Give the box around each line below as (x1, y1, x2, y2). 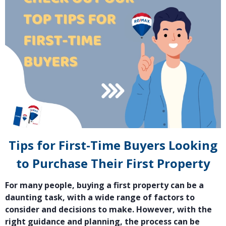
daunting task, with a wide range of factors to (5, 192, 195, 203)
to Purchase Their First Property (16, 155, 210, 172)
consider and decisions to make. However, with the (5, 204, 212, 215)
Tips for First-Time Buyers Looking (9, 137, 217, 154)
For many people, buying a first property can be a (5, 180, 204, 191)
